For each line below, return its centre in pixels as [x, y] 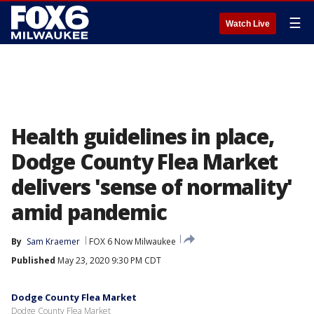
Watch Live [248, 24]
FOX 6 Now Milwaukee [132, 241]
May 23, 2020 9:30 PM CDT [108, 260]
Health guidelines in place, [143, 136]
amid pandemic [89, 212]
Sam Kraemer [53, 241]
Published [33, 260]
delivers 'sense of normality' [152, 187]
